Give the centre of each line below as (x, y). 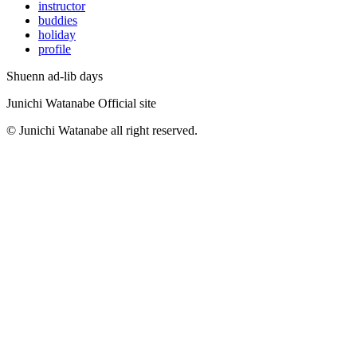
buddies (58, 20)
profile (55, 49)
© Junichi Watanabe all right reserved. (102, 130)
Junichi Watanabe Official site (81, 103)
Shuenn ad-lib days (55, 76)
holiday (57, 34)
